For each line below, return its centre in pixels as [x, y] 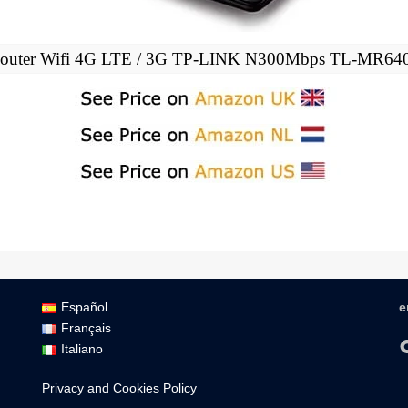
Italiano [82, 348]
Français [86, 327]
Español [84, 306]
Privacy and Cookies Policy [120, 388]
